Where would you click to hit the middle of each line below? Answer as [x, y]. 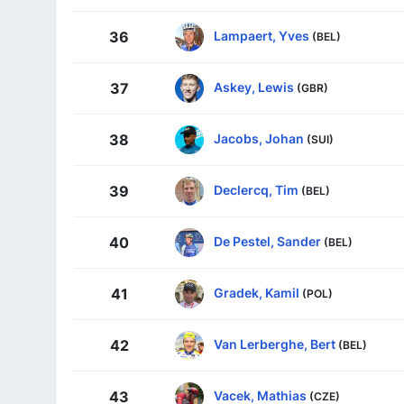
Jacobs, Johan [259, 138]
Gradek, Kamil [257, 292]
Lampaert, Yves [262, 35]
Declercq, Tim [256, 189]
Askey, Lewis [254, 87]
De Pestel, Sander [267, 241]
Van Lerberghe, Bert [275, 344]
